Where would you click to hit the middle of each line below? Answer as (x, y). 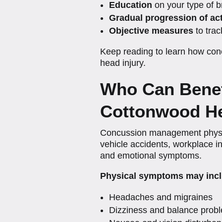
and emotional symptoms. (151, 155)
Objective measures (151, 30)
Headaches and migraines (161, 197)
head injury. (123, 63)
